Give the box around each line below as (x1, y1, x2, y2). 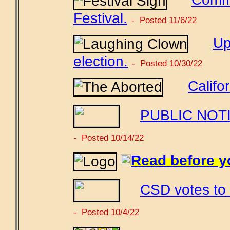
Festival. (73, 10, 127, 26)
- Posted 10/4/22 (73, 207, 139, 217)
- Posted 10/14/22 (73, 132, 144, 143)
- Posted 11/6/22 (131, 15, 197, 25)
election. (73, 53, 128, 69)
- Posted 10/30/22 (132, 58, 202, 68)
